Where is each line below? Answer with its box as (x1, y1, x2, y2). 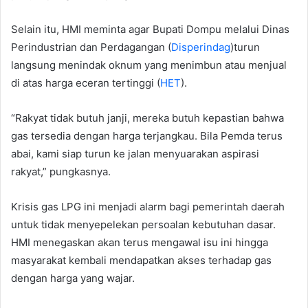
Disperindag (171, 40, 230, 54)
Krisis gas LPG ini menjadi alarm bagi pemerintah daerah (11, 199, 285, 213)
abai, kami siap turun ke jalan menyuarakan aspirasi (11, 146, 259, 160)
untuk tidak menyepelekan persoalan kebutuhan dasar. (11, 217, 276, 231)
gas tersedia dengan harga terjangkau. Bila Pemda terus (11, 129, 283, 142)
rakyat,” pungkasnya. (11, 164, 111, 178)
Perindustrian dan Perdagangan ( (11, 40, 171, 54)
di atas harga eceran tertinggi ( (11, 76, 160, 89)
